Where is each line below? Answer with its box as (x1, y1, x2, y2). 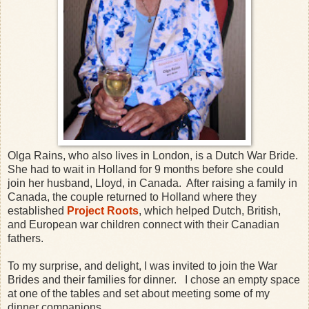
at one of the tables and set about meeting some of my (8, 287, 270, 299)
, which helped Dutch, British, (139, 204, 281, 217)
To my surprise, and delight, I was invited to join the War (8, 259, 277, 272)
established (8, 204, 67, 217)
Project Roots (67, 204, 139, 217)
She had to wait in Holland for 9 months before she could (8, 163, 283, 175)
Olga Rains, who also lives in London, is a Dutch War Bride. (8, 149, 301, 161)
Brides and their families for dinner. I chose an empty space (8, 273, 300, 286)
